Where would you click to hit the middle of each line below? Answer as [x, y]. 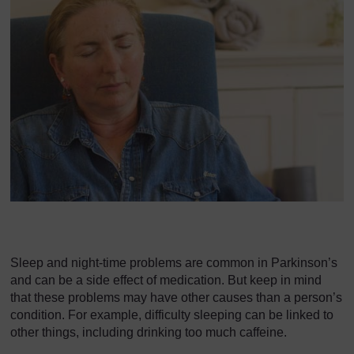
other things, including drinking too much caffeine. [149, 332]
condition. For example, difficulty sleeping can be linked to [172, 314]
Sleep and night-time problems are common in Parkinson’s [174, 262]
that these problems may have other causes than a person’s [176, 297]
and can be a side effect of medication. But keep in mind [166, 280]
